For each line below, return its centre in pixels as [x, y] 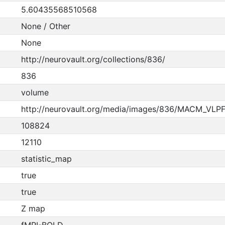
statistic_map [46, 159]
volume [35, 92]
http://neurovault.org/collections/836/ [93, 59]
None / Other [45, 26]
